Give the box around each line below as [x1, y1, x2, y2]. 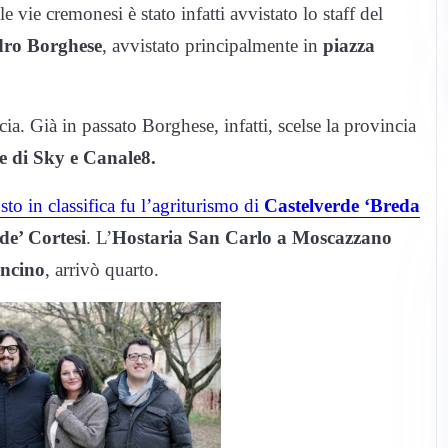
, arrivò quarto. [45, 259, 159, 281]
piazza [323, 35, 375, 57]
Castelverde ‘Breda [264, 195, 420, 217]
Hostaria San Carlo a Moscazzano [112, 227, 392, 249]
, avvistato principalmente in [102, 35, 323, 57]
